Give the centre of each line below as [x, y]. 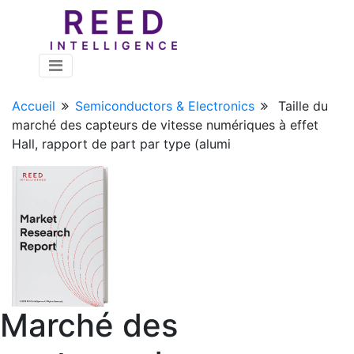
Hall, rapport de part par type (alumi [121, 144]
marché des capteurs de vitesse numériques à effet [165, 125]
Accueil [34, 106]
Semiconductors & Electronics [165, 106]
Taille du [303, 106]
